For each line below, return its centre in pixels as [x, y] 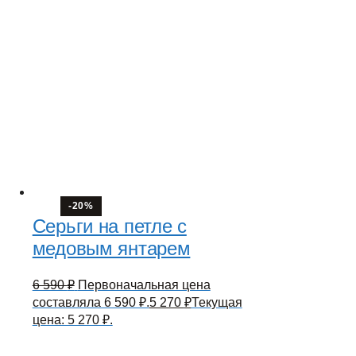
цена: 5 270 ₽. [72, 319]
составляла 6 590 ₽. [91, 302]
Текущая [217, 302]
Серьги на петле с [109, 226]
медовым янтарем [111, 248]
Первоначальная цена [144, 284]
